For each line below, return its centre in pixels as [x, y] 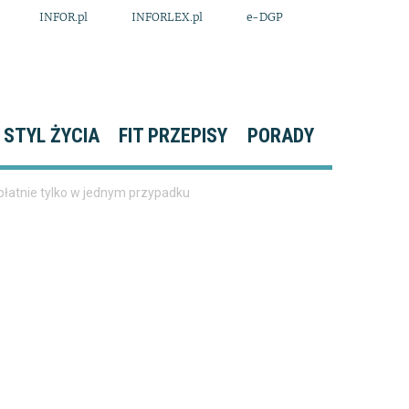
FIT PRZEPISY [173, 136]
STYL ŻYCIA [51, 136]
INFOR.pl [63, 17]
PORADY [280, 136]
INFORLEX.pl [167, 17]
